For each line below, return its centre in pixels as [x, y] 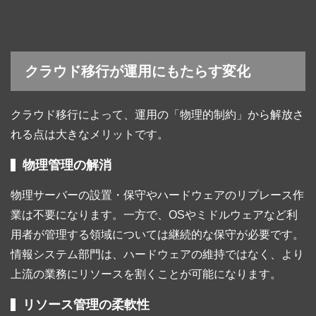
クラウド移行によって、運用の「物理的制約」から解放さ [157, 115]
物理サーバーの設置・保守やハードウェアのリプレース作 [157, 195]
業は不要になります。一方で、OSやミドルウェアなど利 [154, 215]
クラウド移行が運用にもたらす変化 [138, 72]
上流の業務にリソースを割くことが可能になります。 [146, 274]
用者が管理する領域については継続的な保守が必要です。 [157, 235]
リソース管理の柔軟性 [86, 305]
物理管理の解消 [67, 165]
